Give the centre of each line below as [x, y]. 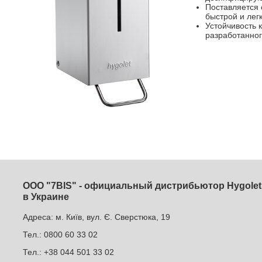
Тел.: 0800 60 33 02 [60, 234]
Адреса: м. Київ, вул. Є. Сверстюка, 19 [96, 217]
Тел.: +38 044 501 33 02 [68, 252]
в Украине [46, 197]
